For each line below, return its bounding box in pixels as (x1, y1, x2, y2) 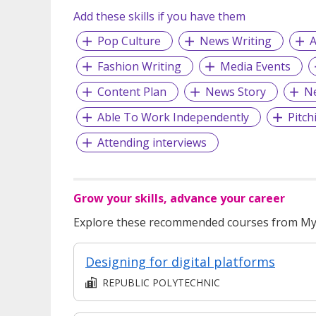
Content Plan (97, 83, 166, 99)
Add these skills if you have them (73, 8, 245, 24)
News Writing (199, 32, 272, 49)
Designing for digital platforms (85, 253, 275, 270)
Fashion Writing (97, 58, 181, 74)
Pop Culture (97, 32, 161, 49)
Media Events (219, 58, 291, 74)
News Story (205, 83, 266, 99)
